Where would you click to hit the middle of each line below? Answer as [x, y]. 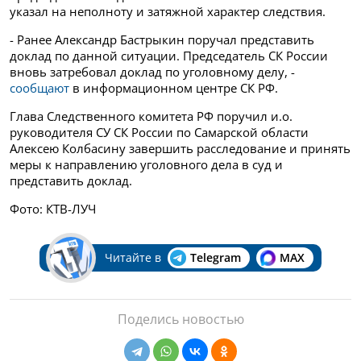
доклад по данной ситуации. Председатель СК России [169, 56]
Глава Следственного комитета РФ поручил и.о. [151, 116]
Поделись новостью [180, 320]
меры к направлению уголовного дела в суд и [146, 165]
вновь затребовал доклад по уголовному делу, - [152, 72]
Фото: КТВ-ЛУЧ [53, 209]
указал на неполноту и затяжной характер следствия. [168, 12]
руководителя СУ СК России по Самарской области [159, 133]
